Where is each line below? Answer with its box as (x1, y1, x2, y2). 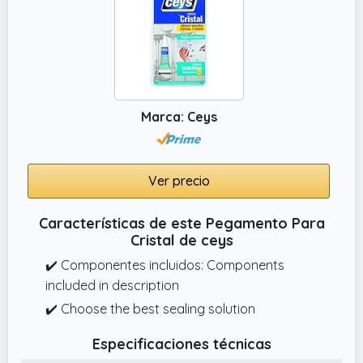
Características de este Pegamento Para (38, 213, 325, 233)
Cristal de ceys (130, 230, 233, 250)
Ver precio (147, 172, 210, 189)
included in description (45, 276, 179, 293)
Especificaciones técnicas (92, 334, 271, 353)
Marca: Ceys (140, 108, 217, 125)
